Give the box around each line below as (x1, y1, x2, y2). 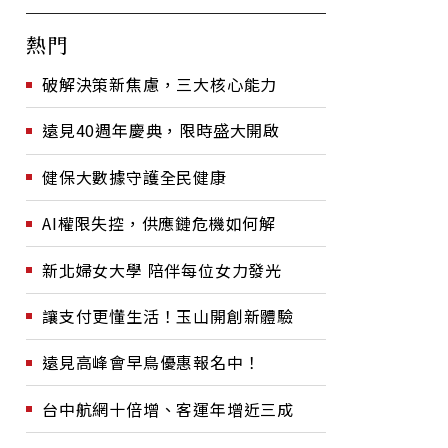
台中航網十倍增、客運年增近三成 (42, 396, 294, 421)
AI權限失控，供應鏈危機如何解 (42, 211, 276, 236)
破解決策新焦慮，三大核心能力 (42, 72, 278, 96)
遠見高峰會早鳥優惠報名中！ (42, 350, 261, 375)
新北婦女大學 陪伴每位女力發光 (42, 257, 282, 282)
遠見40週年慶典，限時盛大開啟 (42, 118, 280, 143)
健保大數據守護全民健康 (42, 164, 227, 189)
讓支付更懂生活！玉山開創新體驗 (42, 303, 294, 328)
